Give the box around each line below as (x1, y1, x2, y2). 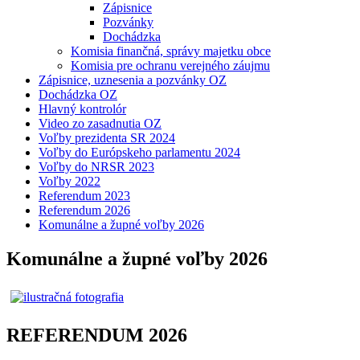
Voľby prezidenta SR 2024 (39, 131, 175, 145)
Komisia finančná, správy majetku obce (71, 44, 271, 59)
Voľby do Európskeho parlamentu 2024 (39, 145, 240, 160)
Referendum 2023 (39, 189, 130, 203)
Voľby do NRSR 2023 (39, 160, 154, 174)
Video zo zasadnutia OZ (39, 117, 162, 131)
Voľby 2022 (39, 174, 100, 189)
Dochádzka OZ (39, 88, 117, 102)
